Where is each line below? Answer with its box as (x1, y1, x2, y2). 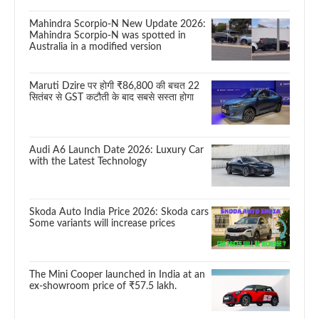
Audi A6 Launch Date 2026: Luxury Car (29, 145, 204, 155)
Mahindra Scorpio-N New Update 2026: (29, 19, 206, 29)
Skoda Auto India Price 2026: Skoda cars (29, 207, 209, 218)
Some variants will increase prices (29, 219, 175, 229)
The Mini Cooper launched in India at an (29, 269, 205, 280)
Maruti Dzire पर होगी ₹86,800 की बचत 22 (29, 81, 199, 91)
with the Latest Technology (29, 156, 147, 167)
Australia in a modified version (29, 41, 162, 52)
